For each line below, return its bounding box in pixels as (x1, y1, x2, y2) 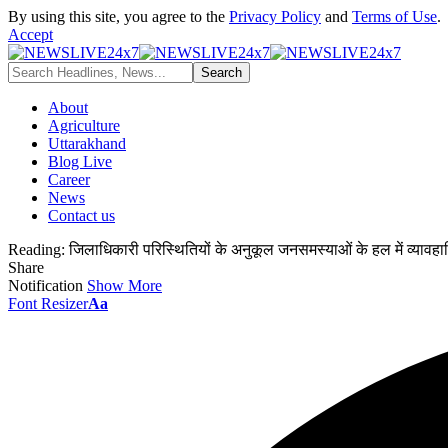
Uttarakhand (48, 135, 126, 152)
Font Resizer (8, 295, 88, 312)
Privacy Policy (229, 8, 321, 25)
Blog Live (48, 153, 112, 170)
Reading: (8, 241, 65, 258)
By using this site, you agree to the (8, 8, 229, 25)
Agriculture (48, 117, 120, 134)
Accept (8, 26, 53, 43)
